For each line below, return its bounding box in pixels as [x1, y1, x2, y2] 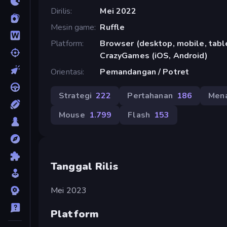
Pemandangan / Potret [100, 66, 190, 78]
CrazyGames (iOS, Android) [100, 50, 208, 61]
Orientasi [51, 66, 83, 78]
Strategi [59, 90, 92, 101]
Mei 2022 [100, 5, 137, 17]
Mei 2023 [51, 184, 87, 196]
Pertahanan [127, 90, 173, 101]
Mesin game [51, 21, 95, 33]
